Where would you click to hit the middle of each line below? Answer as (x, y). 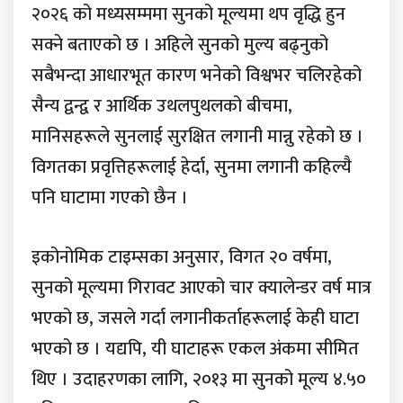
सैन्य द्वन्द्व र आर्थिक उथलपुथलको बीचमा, (162, 107)
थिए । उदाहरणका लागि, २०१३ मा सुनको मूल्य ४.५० (199, 380)
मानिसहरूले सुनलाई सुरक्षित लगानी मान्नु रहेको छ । (197, 137)
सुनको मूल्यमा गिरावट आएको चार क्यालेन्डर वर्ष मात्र (201, 288)
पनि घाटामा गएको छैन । (110, 198)
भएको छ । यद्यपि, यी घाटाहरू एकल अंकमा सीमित (195, 349)
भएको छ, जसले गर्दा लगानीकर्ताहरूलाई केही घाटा (195, 319)
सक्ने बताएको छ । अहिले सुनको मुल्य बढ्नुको (180, 45)
